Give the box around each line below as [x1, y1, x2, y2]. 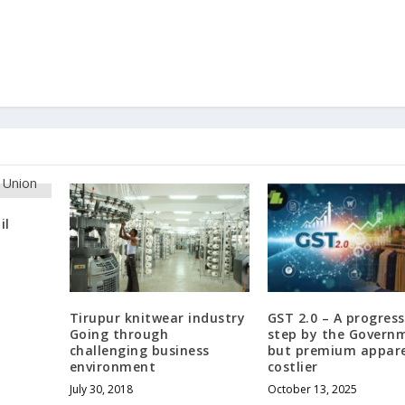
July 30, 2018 [69, 381, 133, 397]
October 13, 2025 [267, 381, 357, 397]
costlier [267, 357, 318, 375]
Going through [69, 325, 169, 343]
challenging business [69, 341, 210, 359]
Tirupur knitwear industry [69, 308, 246, 326]
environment [69, 357, 156, 375]
